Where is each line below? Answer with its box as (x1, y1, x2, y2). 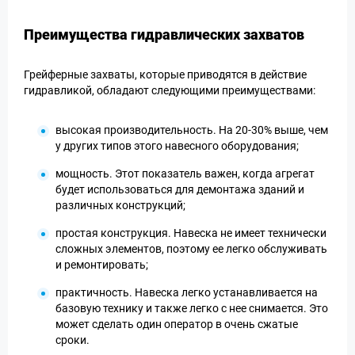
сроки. (55, 334, 90, 346)
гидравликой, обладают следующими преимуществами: (24, 84, 315, 97)
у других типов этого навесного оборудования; (55, 139, 299, 152)
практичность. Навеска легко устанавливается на (55, 286, 318, 299)
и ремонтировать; (55, 258, 148, 271)
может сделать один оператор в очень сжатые (55, 318, 298, 330)
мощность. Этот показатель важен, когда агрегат (55, 167, 315, 180)
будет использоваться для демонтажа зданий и (55, 183, 304, 196)
